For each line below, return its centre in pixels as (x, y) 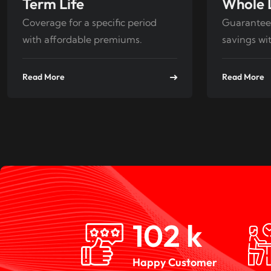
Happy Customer (175, 263)
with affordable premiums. (82, 40)
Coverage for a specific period (90, 23)
